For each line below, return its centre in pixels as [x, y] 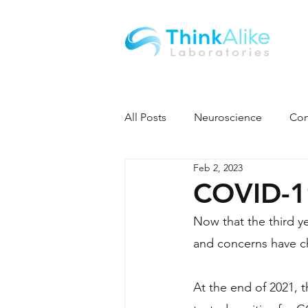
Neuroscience [228, 117]
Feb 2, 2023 [218, 167]
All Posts [145, 117]
